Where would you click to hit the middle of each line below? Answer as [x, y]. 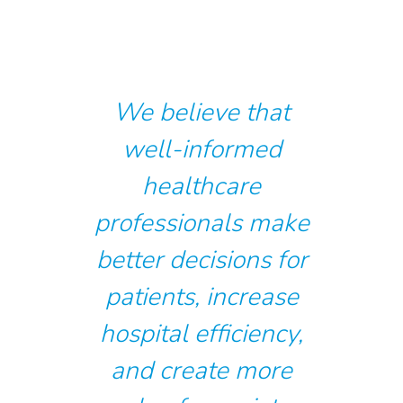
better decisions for [201, 260]
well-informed [201, 149]
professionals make [201, 223]
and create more [201, 370]
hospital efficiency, [201, 333]
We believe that [201, 112]
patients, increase [201, 296]
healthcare [201, 186]
